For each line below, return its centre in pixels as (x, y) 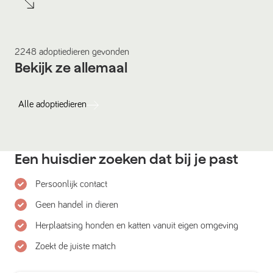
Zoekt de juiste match (76, 246)
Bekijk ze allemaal (71, 67)
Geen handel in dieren (77, 204)
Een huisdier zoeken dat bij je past (126, 159)
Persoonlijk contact (71, 184)
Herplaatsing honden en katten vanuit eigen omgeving (137, 225)
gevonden (109, 51)
